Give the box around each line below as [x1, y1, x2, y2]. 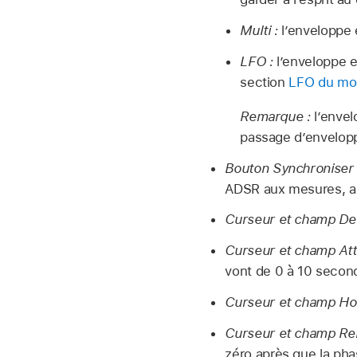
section [240, 73, 289, 90]
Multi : [240, 22, 278, 39]
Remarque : [240, 108, 315, 124]
